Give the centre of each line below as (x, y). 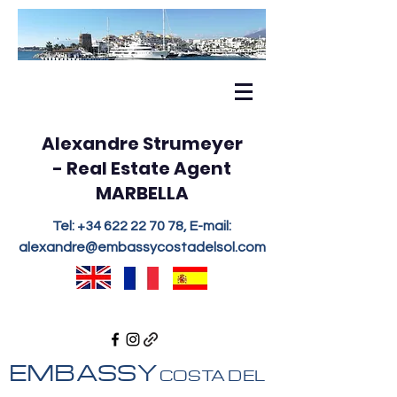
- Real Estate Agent (142, 168)
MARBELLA (142, 193)
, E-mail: (207, 226)
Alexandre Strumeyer (142, 144)
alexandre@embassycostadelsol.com (142, 247)
